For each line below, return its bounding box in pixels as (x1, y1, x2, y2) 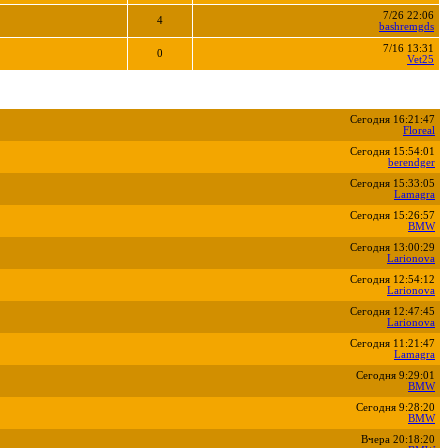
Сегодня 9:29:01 (356, 369, 435, 381)
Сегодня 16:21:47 (350, 113, 435, 125)
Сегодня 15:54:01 (350, 145, 435, 157)
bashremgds (379, 20, 434, 32)
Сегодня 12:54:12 (350, 273, 435, 285)
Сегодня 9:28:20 (356, 401, 435, 413)
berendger (388, 156, 435, 168)
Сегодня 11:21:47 (350, 337, 435, 349)
